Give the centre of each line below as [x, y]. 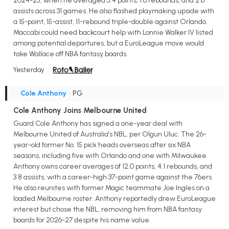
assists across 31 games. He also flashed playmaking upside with [114, 11]
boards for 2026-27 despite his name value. [82, 220]
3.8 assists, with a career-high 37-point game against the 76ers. [113, 177]
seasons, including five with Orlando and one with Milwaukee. [111, 156]
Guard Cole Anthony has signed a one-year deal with [98, 124]
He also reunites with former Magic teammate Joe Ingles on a [111, 188]
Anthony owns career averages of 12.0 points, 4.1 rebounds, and [113, 167]
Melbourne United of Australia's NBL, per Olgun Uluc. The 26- [110, 134]
